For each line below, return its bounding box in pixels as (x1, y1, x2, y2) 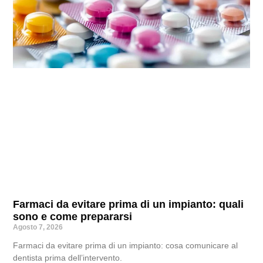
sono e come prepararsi (13, 210, 133, 222)
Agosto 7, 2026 (13, 222, 63, 231)
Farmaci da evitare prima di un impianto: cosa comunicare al (13, 240, 238, 250)
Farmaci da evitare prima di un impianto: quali (13, 198, 244, 210)
